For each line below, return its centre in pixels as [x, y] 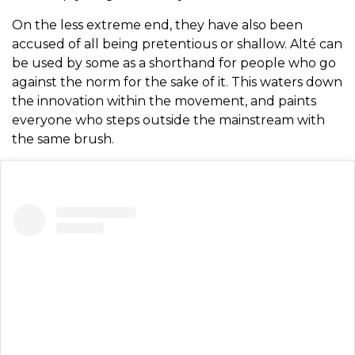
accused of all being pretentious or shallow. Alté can [177, 44]
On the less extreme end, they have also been [157, 25]
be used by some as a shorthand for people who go [174, 63]
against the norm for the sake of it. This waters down [177, 82]
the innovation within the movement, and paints [164, 101]
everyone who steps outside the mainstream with [168, 120]
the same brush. [63, 139]
